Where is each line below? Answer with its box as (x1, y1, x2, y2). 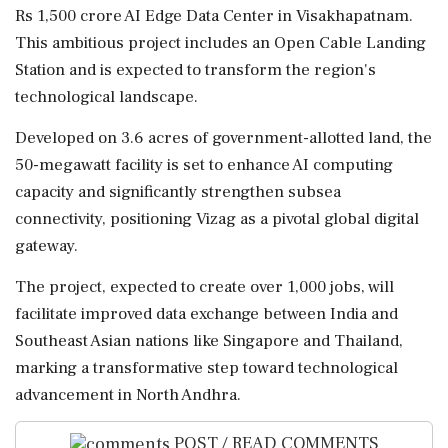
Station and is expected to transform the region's (15, 59, 376, 81)
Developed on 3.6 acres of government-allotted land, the (15, 127, 432, 149)
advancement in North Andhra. (15, 384, 241, 406)
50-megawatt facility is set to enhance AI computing (15, 154, 393, 176)
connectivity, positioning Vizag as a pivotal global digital (15, 208, 419, 230)
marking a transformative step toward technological (15, 357, 398, 379)
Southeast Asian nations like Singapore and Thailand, (15, 330, 403, 352)
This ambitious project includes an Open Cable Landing (15, 32, 426, 54)
